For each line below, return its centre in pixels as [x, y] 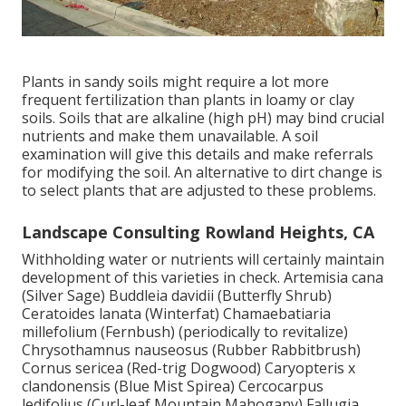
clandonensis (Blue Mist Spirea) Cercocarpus [173, 387]
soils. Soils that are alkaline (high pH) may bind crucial [203, 118]
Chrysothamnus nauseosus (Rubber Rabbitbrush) [191, 350]
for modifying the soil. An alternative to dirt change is [202, 173]
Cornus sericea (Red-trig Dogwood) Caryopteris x [188, 368]
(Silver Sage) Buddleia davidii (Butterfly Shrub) [177, 296]
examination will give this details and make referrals [198, 155]
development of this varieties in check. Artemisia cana [203, 278]
